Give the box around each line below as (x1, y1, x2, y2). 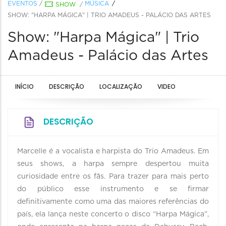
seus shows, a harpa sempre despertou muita (17, 160, 209, 167)
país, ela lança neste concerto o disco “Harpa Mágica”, (17, 211, 209, 218)
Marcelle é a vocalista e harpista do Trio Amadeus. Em (17, 148, 209, 155)
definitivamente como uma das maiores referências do (17, 198, 209, 205)
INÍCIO (15, 82, 34, 91)
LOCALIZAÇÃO (99, 82, 142, 91)
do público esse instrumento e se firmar (17, 186, 209, 193)
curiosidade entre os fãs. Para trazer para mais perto (17, 173, 209, 180)
